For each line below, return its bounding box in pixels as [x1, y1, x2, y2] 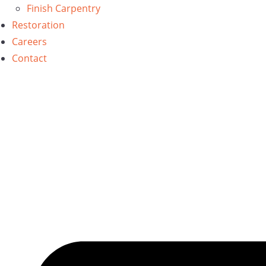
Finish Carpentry [27, 2, 100, 15]
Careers [12, 35, 47, 48]
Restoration [12, 18, 65, 31]
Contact [12, 52, 47, 65]
